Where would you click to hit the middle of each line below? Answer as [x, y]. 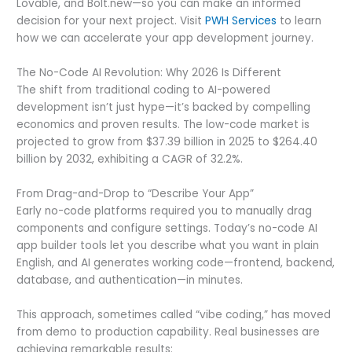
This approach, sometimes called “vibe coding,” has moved [174, 314]
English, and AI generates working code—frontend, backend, [176, 262]
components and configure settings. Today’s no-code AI [167, 228]
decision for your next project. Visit [111, 20]
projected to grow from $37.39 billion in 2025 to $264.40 [167, 141]
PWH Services [241, 20]
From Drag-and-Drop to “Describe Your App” [136, 193]
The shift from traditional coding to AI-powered [144, 90]
